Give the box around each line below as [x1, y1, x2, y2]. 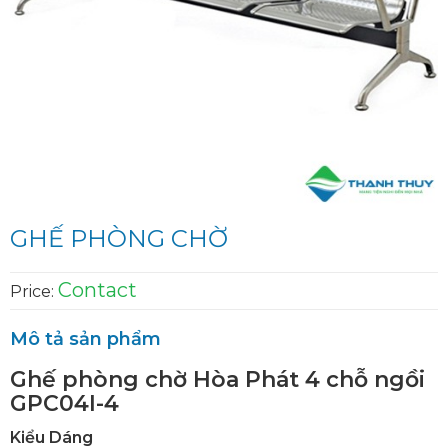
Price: [10, 282, 58, 301]
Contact [58, 278, 137, 302]
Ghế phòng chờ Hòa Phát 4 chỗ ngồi [10, 366, 425, 393]
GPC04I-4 [10, 390, 119, 417]
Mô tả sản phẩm [10, 328, 161, 350]
